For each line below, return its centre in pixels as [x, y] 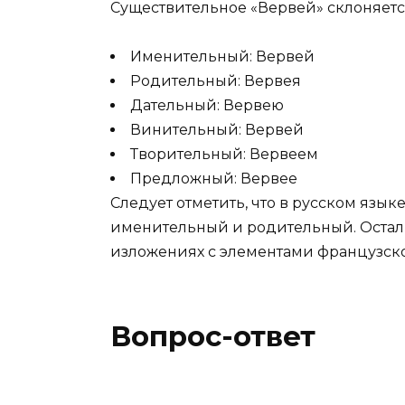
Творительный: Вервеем [224, 155]
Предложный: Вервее [214, 179]
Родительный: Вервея [216, 81]
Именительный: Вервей [222, 57]
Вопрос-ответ [213, 337]
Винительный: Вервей [217, 130]
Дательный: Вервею [207, 106]
